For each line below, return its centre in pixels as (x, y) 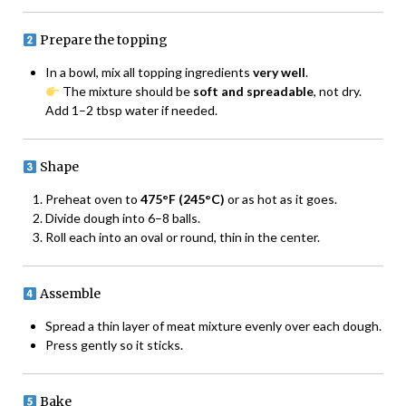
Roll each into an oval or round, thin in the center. (183, 237)
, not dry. (337, 92)
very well (279, 72)
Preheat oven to (93, 199)
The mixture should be (126, 92)
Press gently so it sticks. (114, 345)
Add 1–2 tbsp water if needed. (131, 111)
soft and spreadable (253, 92)
